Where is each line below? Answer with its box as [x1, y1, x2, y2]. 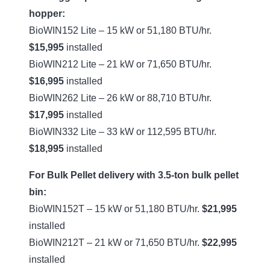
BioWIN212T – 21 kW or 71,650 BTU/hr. [29, 237, 202, 248]
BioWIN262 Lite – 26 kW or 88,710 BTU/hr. [29, 92, 212, 103]
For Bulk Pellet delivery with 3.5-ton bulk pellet [29, 169, 239, 180]
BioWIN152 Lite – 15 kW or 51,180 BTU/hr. [29, 25, 212, 36]
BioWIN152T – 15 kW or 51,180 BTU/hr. [29, 203, 202, 214]
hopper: [29, 8, 65, 19]
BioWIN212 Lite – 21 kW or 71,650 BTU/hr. [29, 58, 212, 69]
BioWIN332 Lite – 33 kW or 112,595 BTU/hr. [29, 126, 216, 137]
